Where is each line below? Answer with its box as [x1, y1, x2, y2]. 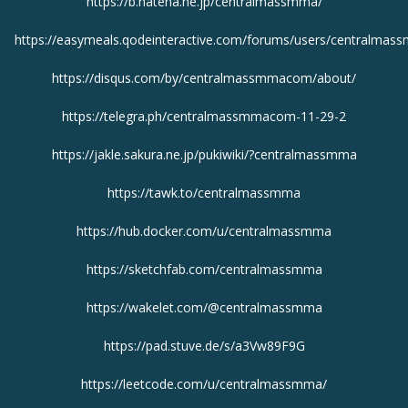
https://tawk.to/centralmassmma [107, 183, 301, 201]
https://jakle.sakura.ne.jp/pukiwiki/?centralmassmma [51, 145, 357, 163]
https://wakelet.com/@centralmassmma [86, 298, 322, 316]
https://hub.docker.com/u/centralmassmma [76, 221, 331, 240]
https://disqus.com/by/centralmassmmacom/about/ [52, 68, 356, 87]
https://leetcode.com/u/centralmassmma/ [81, 374, 327, 393]
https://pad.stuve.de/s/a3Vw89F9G [103, 336, 305, 354]
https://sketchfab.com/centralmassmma [86, 260, 322, 278]
